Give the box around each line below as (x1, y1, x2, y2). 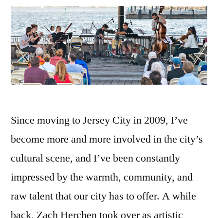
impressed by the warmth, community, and (11, 170, 193, 184)
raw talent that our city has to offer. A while (11, 189, 196, 203)
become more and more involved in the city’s (11, 132, 203, 146)
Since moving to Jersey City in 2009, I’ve (11, 113, 188, 127)
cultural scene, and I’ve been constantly (11, 151, 180, 165)
